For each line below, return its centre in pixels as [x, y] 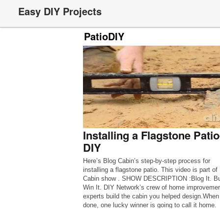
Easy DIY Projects [60, 11]
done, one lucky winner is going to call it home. [150, 205]
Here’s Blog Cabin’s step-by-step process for [146, 161]
